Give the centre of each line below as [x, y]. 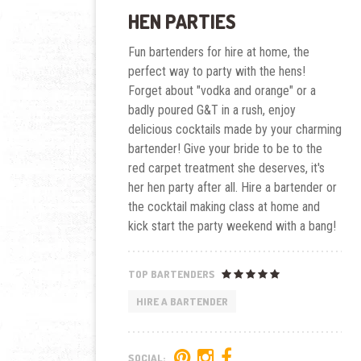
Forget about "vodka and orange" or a [222, 91]
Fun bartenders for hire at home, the [218, 52]
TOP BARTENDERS [172, 274]
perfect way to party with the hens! [216, 72]
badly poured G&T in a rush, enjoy [212, 110]
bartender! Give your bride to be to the [225, 149]
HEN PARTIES [182, 22]
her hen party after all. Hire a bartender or [232, 188]
